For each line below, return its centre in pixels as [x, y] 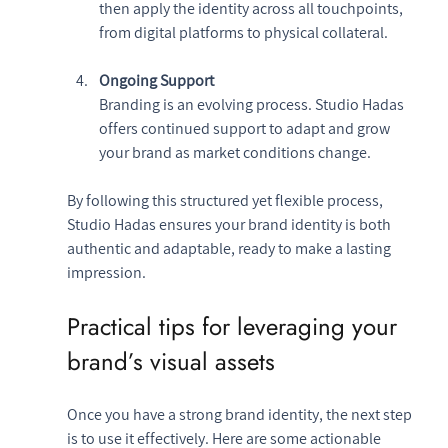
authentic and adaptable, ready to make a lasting [230, 248]
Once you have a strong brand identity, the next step [240, 414]
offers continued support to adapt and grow [245, 128]
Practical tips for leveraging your [235, 326]
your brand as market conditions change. [234, 152]
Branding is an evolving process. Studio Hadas [252, 104]
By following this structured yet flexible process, [226, 200]
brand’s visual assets [170, 361]
